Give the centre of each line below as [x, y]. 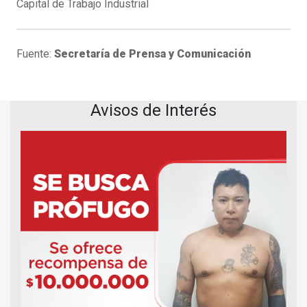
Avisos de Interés [153, 111]
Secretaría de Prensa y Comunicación [152, 54]
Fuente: [35, 54]
